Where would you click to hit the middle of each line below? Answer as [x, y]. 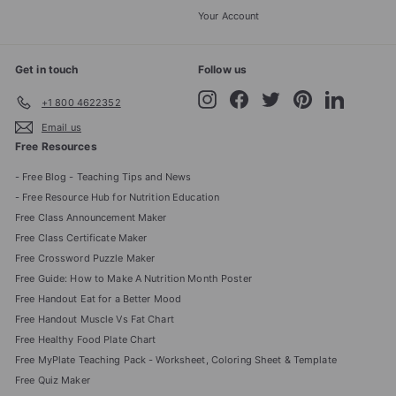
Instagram [240, 96]
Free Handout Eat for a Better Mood [99, 299]
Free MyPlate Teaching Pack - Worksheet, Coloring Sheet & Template [176, 360]
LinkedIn [362, 96]
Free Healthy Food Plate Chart [86, 340]
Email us [61, 127]
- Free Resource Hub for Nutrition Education [118, 198]
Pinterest [332, 96]
